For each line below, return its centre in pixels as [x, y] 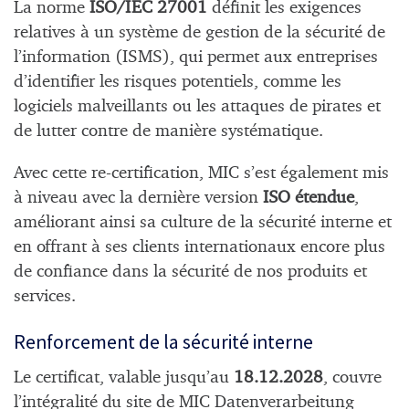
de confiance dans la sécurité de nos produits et [190, 272]
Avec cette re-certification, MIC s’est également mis [201, 173]
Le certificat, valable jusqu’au [124, 378]
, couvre [352, 378]
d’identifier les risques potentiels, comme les [178, 81]
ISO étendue [309, 198]
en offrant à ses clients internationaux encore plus [199, 247]
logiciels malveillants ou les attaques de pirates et [197, 106]
